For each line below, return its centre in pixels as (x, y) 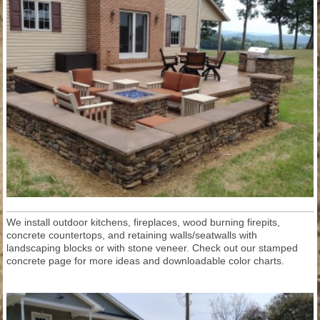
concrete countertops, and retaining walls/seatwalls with (131, 235)
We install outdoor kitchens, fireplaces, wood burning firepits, (143, 222)
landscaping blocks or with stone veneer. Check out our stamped (152, 247)
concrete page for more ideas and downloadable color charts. (146, 260)
